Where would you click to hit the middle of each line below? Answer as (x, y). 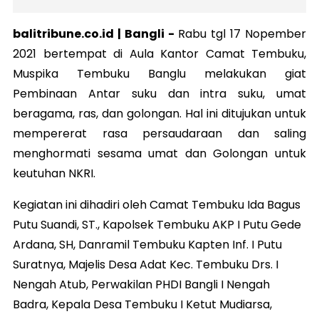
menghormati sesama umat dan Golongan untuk (159, 153)
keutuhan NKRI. (54, 173)
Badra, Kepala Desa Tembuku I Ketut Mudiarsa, (142, 304)
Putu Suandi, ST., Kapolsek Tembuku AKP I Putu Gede (157, 224)
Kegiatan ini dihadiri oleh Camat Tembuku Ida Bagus (157, 204)
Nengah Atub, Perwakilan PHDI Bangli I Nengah (141, 284)
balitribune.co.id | (69, 33)
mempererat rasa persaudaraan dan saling (159, 133)
